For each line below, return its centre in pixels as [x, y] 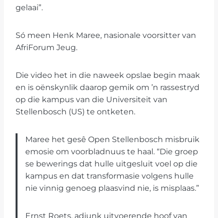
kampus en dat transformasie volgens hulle [109, 176]
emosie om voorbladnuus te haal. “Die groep [112, 152]
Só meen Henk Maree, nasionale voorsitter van [106, 36]
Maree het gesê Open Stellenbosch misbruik [112, 140]
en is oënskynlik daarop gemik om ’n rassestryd [108, 88]
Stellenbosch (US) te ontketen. [75, 112]
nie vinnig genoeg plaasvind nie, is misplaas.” [112, 188]
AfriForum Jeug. [46, 48]
